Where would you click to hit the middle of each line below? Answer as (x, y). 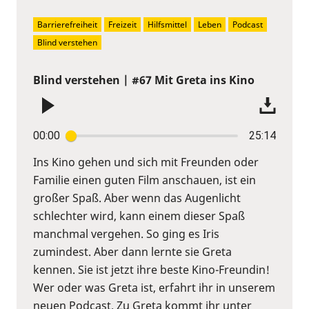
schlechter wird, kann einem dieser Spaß (139, 216)
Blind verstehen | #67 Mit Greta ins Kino (144, 80)
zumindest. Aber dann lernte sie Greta (132, 251)
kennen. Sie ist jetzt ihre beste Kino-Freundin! (151, 269)
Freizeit (122, 24)
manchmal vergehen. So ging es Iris (126, 233)
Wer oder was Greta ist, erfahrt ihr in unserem (154, 287)
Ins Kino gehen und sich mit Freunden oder (146, 162)
